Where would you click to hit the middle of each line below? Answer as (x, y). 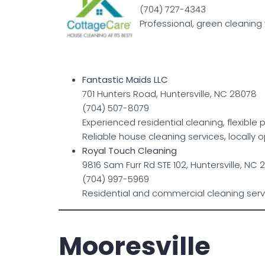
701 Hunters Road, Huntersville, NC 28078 (169, 94)
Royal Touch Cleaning (130, 151)
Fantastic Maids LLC (125, 80)
